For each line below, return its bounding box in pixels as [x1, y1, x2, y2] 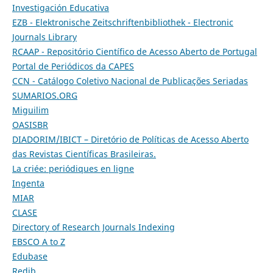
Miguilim [12, 104, 49, 116]
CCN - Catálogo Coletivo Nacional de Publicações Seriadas [12, 75, 248, 87]
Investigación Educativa [12, 2, 109, 14]
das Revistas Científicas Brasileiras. [12, 148, 156, 160]
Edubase [12, 250, 48, 263]
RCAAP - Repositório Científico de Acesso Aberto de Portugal [12, 46, 257, 58]
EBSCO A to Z [12, 236, 65, 248]
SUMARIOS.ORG [12, 90, 77, 102]
